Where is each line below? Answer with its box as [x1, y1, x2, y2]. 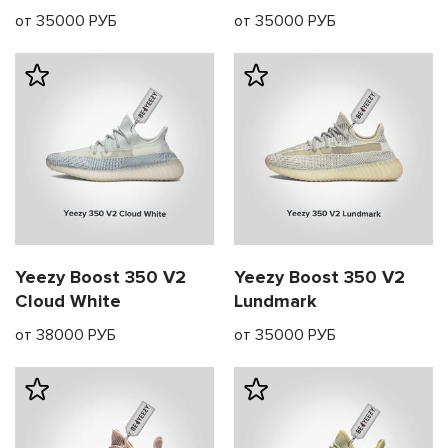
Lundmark [234, 290, 317, 313]
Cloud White [15, 290, 121, 313]
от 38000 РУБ [15, 325, 116, 346]
